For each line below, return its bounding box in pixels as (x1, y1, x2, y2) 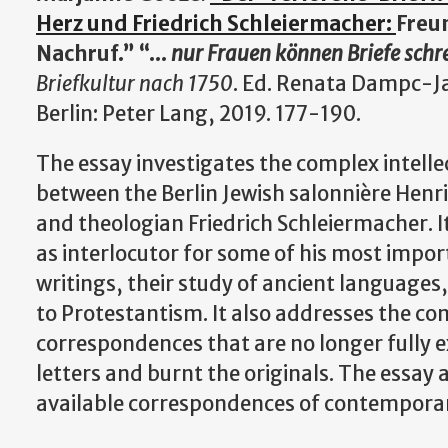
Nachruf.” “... (36, 41, 171, 67)
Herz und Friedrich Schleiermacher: (36, 11, 396, 37)
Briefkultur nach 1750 (36, 71, 233, 97)
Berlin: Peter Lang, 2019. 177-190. (36, 101, 361, 127)
